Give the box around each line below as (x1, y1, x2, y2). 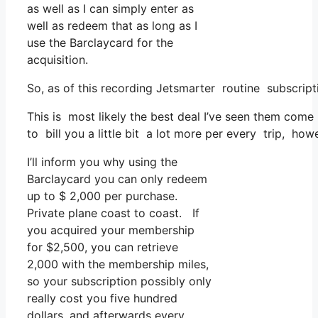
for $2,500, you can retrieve (27, 240, 178, 255)
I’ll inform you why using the (27, 155, 177, 170)
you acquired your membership (27, 223, 194, 238)
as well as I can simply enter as (27, 1, 194, 16)
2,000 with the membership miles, (27, 257, 209, 272)
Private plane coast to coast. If (27, 206, 199, 221)
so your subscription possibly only (27, 274, 212, 289)
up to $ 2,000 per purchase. (27, 189, 177, 204)
